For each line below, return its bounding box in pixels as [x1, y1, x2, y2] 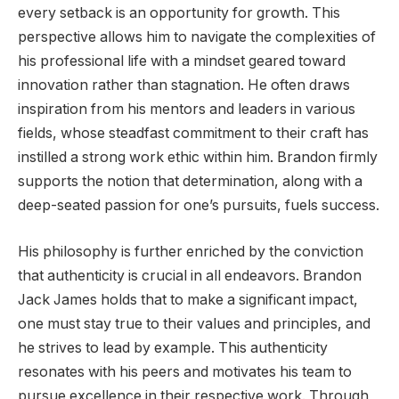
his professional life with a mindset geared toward [18, 53, 346, 70]
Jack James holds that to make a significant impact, [18, 290, 358, 308]
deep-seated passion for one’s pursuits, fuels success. [18, 197, 379, 215]
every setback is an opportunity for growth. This [18, 4, 340, 22]
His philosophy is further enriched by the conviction [18, 242, 363, 260]
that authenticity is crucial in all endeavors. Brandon [18, 266, 362, 284]
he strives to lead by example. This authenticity [18, 338, 328, 356]
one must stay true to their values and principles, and [18, 314, 370, 332]
